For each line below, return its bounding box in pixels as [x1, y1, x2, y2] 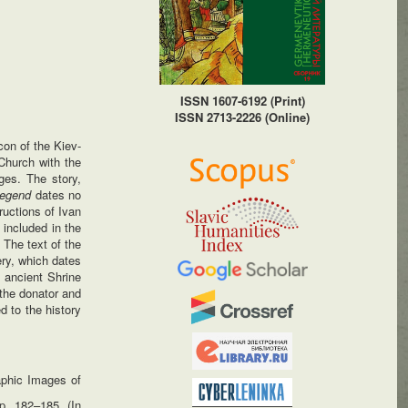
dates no [35, 186, 82, 203]
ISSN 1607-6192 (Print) [179, 92, 305, 110]
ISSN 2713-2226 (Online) [175, 108, 311, 127]
